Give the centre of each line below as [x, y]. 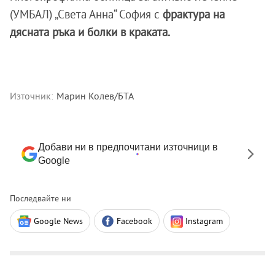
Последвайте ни [41, 199]
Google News [58, 221]
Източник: [32, 96]
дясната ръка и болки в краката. [90, 32]
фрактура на [194, 14]
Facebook [134, 221]
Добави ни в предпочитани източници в [128, 147]
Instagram [204, 221]
